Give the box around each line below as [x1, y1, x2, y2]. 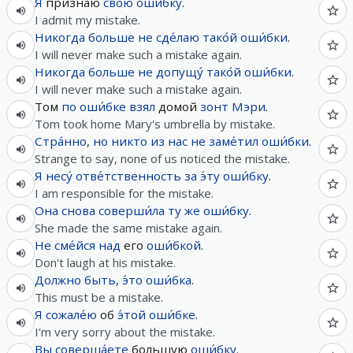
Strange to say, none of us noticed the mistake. [35, 150, 290, 166]
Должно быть [35, 272, 116, 288]
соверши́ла [98, 203, 165, 218]
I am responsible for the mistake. [35, 185, 214, 201]
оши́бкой [147, 237, 201, 253]
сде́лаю [156, 29, 199, 45]
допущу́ [156, 64, 203, 80]
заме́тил [209, 133, 258, 149]
